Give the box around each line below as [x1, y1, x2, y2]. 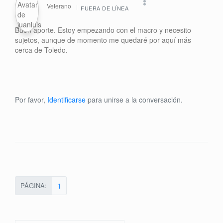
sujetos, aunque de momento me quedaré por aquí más [15, 34, 191, 45]
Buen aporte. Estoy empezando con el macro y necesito [15, 24, 191, 35]
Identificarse [47, 94, 86, 105]
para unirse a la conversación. [86, 94, 183, 105]
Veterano [47, 1, 73, 10]
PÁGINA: [20, 180, 47, 190]
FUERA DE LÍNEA [81, 3, 128, 12]
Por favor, [15, 94, 47, 105]
